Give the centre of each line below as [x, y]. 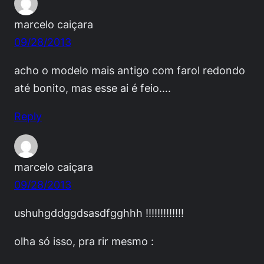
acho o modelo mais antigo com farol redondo [130, 70]
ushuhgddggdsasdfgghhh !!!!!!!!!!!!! [99, 213]
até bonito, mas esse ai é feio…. [93, 88]
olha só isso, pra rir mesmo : [84, 241]
